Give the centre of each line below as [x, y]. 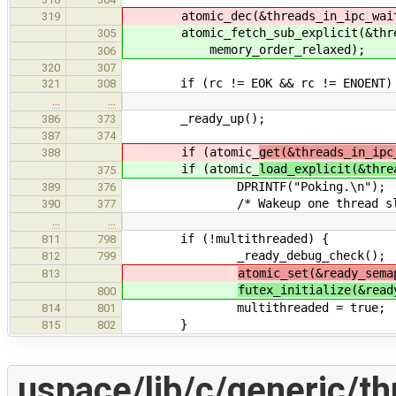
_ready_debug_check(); [255, 256]
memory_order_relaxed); [245, 50]
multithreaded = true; [255, 308]
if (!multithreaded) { [226, 239]
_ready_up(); [194, 119]
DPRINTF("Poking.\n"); [255, 187]
